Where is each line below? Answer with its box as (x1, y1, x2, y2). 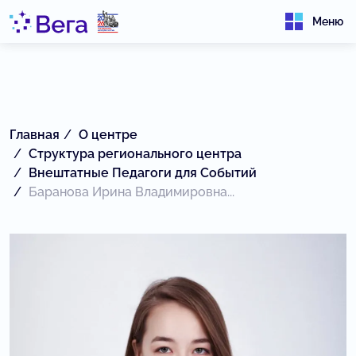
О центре (79, 127, 137, 142)
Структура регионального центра (29, 146, 242, 161)
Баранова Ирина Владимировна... (29, 184, 234, 199)
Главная (10, 127, 60, 142)
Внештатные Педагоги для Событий (29, 165, 257, 180)
